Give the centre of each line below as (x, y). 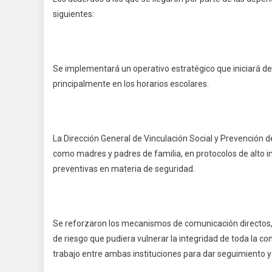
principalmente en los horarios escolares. (131, 84)
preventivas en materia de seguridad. (124, 169)
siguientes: (73, 14)
